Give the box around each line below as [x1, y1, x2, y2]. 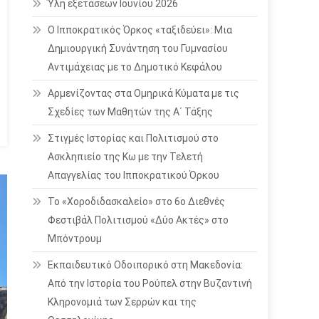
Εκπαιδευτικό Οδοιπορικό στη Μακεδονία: [48, 259, 244, 271]
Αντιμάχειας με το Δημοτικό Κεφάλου [48, 61, 223, 73]
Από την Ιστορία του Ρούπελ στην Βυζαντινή [48, 278, 253, 289]
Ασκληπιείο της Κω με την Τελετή [48, 151, 204, 162]
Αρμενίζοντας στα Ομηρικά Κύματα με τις [48, 88, 240, 99]
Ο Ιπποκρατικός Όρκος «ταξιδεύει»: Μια [48, 24, 233, 36]
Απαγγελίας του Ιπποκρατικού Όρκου [48, 169, 220, 181]
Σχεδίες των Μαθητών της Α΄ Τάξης [48, 106, 214, 117]
